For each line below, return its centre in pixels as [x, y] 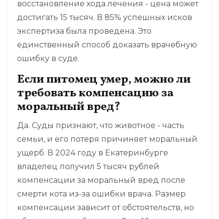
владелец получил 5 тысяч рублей [88, 167]
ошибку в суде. [48, 59]
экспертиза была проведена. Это [84, 31]
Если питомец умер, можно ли [104, 80]
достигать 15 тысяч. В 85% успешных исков [105, 18]
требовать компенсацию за [95, 94]
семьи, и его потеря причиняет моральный [107, 139]
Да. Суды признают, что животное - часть [101, 126]
